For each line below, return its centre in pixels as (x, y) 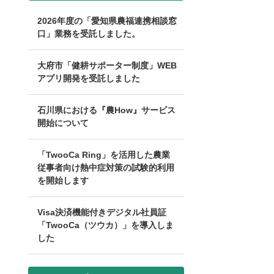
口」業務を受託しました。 (89, 34)
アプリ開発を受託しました (89, 78)
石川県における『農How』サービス (106, 110)
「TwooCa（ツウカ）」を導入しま (106, 225)
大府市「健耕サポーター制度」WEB (107, 65)
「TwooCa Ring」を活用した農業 (104, 155)
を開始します (63, 180)
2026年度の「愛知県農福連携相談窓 (107, 21)
